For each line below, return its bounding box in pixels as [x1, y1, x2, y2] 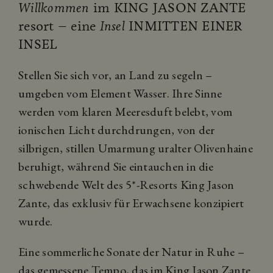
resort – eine [18, 18, 100, 35]
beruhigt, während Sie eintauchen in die [18, 158, 213, 175]
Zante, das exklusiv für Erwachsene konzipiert [18, 195, 244, 211]
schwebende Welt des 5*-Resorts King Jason [18, 177, 235, 193]
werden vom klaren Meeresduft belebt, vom [18, 104, 232, 120]
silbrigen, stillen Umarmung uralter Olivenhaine [18, 140, 253, 157]
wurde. [18, 213, 53, 230]
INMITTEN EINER [124, 18, 243, 35]
